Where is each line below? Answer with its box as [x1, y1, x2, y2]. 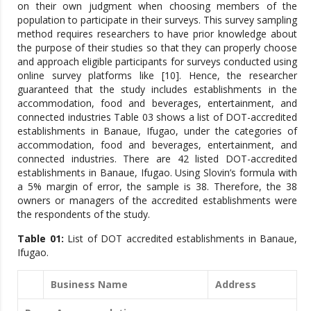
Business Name [51, 277, 128, 291]
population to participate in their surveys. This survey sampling [17, 12, 297, 26]
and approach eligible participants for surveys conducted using [17, 54, 297, 68]
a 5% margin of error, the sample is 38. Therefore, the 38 [17, 179, 297, 193]
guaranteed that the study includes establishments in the [17, 82, 297, 96]
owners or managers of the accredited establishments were [17, 193, 297, 207]
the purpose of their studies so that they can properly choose [17, 40, 297, 54]
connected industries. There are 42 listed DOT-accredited [17, 151, 297, 165]
